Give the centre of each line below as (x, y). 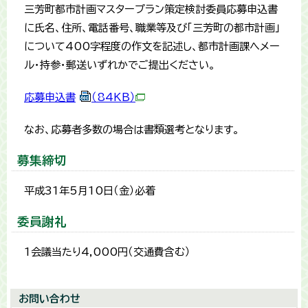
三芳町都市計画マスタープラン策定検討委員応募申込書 (151, 10)
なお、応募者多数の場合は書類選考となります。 (132, 130)
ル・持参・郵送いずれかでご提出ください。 (120, 65)
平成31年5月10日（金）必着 (90, 191)
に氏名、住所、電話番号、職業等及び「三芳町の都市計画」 (152, 28)
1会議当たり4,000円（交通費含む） (107, 252)
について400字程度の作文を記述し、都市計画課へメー (152, 47)
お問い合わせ (49, 299)
